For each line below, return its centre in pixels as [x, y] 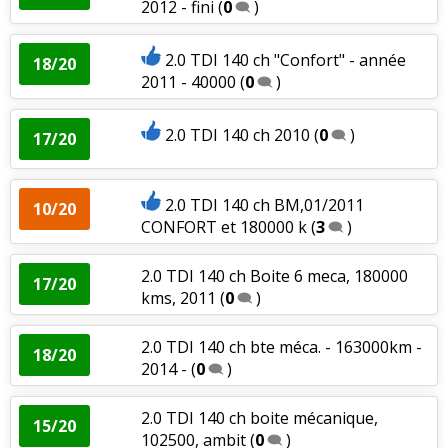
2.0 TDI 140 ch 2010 [237, 134]
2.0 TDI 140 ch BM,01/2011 [264, 204]
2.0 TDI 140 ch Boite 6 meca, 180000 [274, 275]
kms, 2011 [178, 297]
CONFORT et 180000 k [223, 226]
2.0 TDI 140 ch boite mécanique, [259, 417]
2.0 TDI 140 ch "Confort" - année [285, 59]
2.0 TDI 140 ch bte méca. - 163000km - [281, 346]
